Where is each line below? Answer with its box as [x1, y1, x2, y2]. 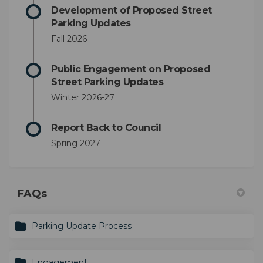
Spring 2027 [51, 137, 100, 149]
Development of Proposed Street [51, 4, 212, 16]
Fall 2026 [51, 33, 87, 44]
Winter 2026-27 [51, 92, 114, 103]
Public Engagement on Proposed [51, 63, 211, 75]
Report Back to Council [51, 122, 161, 133]
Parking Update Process [32, 220, 131, 231]
